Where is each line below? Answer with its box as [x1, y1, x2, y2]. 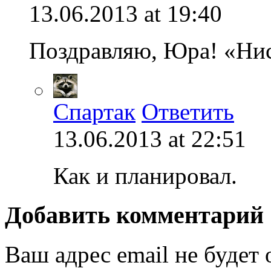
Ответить [142, 99, 234, 125]
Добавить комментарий [5, 201, 264, 229]
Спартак [53, 99, 135, 125]
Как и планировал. [53, 163, 237, 189]
